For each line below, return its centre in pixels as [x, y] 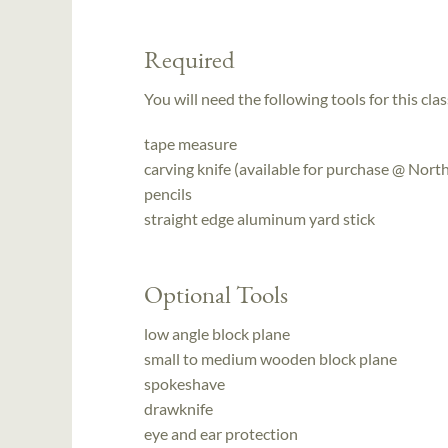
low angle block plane [217, 333]
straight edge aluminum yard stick [259, 219]
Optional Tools [216, 294]
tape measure [190, 144]
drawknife [178, 408]
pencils [168, 194]
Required [189, 59]
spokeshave [184, 383]
